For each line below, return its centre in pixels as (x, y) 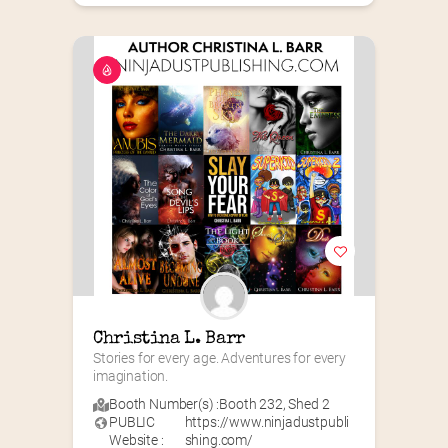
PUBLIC (132, 422)
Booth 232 (251, 404)
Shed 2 (309, 404)
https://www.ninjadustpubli (267, 422)
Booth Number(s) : (164, 404)
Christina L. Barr (169, 339)
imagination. (131, 376)
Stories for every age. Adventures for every (219, 358)
